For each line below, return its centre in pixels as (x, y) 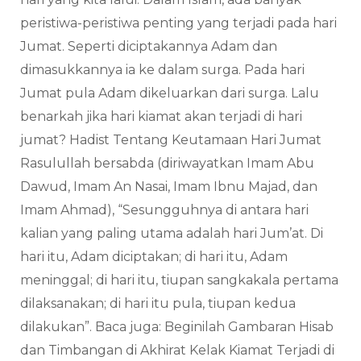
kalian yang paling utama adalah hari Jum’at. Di (172, 234)
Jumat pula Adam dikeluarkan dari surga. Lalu (170, 93)
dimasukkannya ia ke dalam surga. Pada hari (162, 70)
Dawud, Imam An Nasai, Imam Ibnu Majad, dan (169, 187)
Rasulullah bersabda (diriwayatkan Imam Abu (167, 164)
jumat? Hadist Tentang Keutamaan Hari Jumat (171, 140)
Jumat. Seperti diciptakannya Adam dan (149, 47)
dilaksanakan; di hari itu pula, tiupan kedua (158, 304)
